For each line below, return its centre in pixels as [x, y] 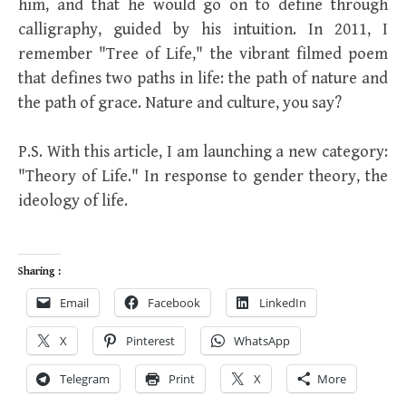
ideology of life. [73, 201]
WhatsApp [262, 341]
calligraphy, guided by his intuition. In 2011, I [203, 29]
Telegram [85, 379]
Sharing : [39, 271]
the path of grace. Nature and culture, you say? [180, 103]
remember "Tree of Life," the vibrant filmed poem [203, 54]
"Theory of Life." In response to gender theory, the [203, 176]
